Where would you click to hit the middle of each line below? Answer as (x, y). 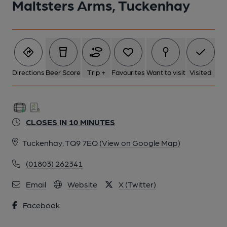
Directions (28, 72)
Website (82, 184)
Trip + (96, 72)
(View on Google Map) (140, 143)
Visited (201, 72)
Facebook (41, 205)
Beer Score (63, 72)
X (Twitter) (137, 184)
